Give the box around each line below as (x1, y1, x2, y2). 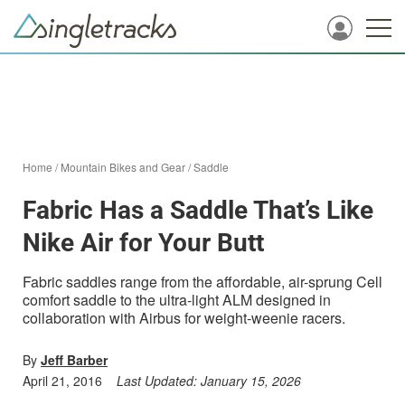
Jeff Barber (41, 351, 108, 369)
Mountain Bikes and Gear (61, 159, 185, 174)
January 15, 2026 (201, 372, 301, 390)
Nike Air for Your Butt (23, 228, 264, 258)
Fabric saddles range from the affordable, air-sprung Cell (23, 271, 382, 292)
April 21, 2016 (23, 372, 102, 390)
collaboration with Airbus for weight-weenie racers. (23, 307, 345, 328)
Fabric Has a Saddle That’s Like (23, 195, 373, 225)
